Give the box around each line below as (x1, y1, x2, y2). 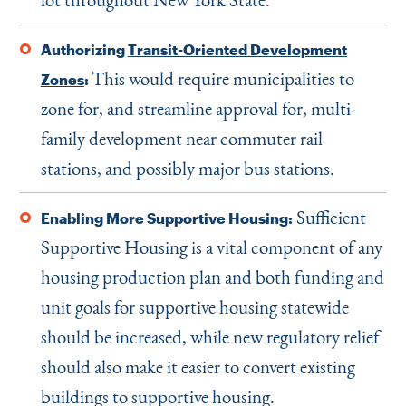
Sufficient (292, 205, 366, 229)
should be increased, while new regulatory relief (40, 324, 380, 349)
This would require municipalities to (91, 66, 354, 91)
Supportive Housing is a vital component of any (40, 235, 382, 259)
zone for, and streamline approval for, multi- (40, 96, 356, 121)
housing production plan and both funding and (40, 265, 384, 289)
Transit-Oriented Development (127, 42, 347, 58)
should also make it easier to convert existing (40, 354, 355, 379)
